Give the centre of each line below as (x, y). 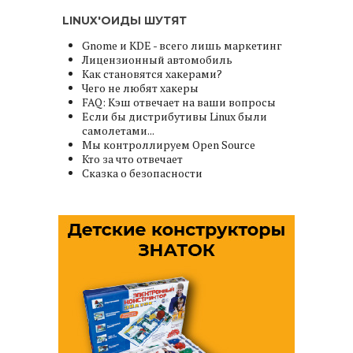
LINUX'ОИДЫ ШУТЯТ (124, 20)
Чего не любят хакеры (140, 87)
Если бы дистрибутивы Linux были (175, 116)
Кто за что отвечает (132, 158)
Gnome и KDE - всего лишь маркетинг (182, 45)
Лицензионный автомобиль (157, 59)
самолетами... (118, 130)
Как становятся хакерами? (152, 73)
